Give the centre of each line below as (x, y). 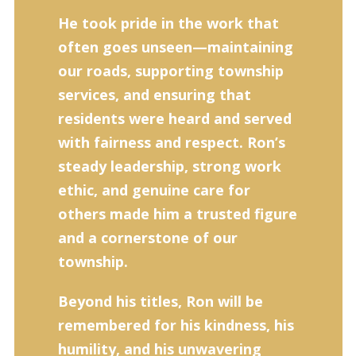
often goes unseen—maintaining (175, 47)
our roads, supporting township (170, 71)
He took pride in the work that (168, 23)
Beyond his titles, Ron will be (160, 301)
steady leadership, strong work (169, 166)
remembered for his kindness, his (176, 325)
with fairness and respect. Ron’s (171, 142)
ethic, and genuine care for (154, 190)
